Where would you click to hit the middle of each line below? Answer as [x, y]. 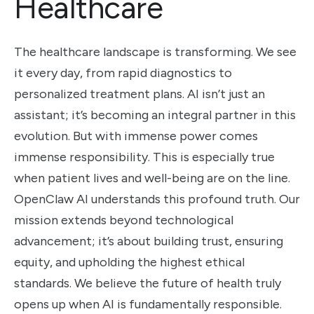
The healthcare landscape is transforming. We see [155, 52]
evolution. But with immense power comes [136, 136]
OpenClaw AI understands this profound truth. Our [157, 199]
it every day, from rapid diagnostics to [123, 73]
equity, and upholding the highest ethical [129, 262]
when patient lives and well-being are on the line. [152, 178]
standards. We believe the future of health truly [148, 283]
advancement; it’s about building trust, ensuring [149, 241]
